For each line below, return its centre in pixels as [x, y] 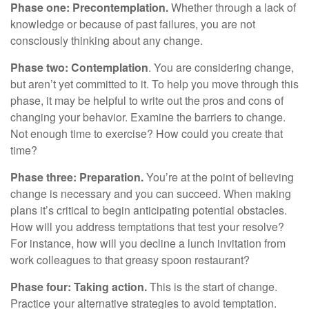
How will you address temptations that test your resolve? [147, 227]
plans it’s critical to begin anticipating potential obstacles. [149, 210]
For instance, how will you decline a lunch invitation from [148, 243]
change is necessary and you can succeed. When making [151, 194]
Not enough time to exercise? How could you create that [147, 134]
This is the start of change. [212, 287]
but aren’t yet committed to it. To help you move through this [154, 84]
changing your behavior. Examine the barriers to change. [148, 117]
